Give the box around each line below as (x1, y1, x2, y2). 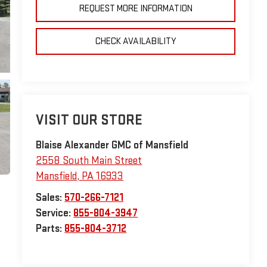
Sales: (36, 191, 65, 204)
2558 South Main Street (36, 154, 142, 167)
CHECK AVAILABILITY (95, 35, 176, 47)
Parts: (36, 222, 65, 235)
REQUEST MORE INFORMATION (79, 2, 193, 14)
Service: (36, 207, 74, 220)
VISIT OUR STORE (36, 111, 143, 129)
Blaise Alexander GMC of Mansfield (36, 139, 189, 152)
